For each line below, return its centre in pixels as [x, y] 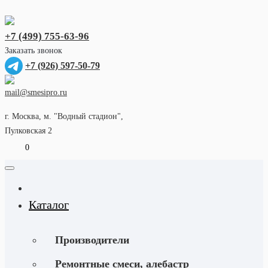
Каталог [49, 205]
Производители [92, 240]
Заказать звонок [33, 51]
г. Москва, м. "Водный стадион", [64, 116]
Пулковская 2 [28, 131]
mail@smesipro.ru [36, 92]
